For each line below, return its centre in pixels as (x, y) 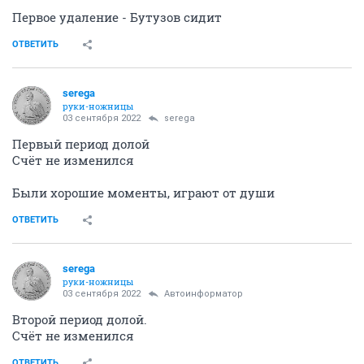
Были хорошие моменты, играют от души (143, 192)
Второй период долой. (80, 319)
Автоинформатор (204, 293)
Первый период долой (81, 143)
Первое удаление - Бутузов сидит (117, 17)
